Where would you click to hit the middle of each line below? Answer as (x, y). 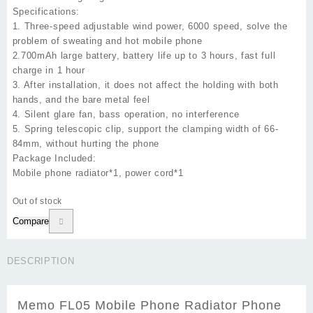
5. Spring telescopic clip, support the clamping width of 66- (145, 129)
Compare (30, 221)
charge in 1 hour (49, 71)
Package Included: (54, 159)
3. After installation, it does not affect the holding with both (145, 85)
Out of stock (37, 202)
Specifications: (46, 12)
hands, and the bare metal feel (81, 100)
